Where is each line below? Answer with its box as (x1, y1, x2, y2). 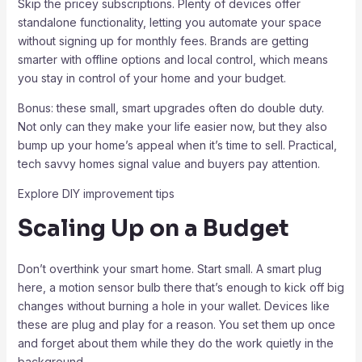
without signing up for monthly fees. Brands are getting (17, 33, 309, 48)
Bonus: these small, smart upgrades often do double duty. (17, 100, 324, 115)
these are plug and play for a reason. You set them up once (17, 317, 335, 331)
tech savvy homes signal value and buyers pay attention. (17, 156, 320, 170)
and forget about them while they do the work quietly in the (17, 335, 334, 350)
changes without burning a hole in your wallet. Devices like (17, 298, 330, 313)
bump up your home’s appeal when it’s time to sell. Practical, (17, 137, 337, 152)
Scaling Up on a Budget (17, 213, 288, 242)
